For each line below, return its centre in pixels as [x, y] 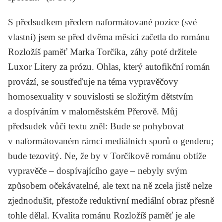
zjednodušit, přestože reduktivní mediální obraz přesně [111, 200]
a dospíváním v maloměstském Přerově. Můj [93, 111]
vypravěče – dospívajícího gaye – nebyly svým [98, 170]
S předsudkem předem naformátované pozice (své [102, 22]
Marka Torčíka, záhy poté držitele [132, 52]
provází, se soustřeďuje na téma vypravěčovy [93, 81]
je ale [184, 215]
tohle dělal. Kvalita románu [61, 215]
